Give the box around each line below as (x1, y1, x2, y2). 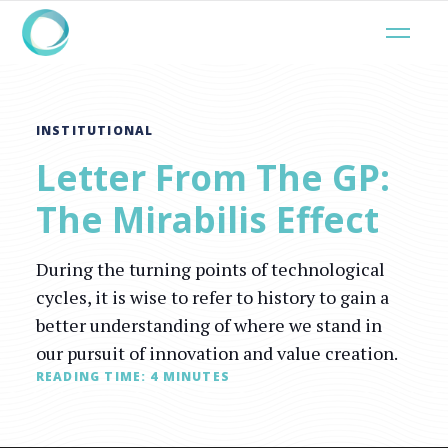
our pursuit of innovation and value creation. (35, 341, 398, 365)
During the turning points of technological (35, 257, 385, 281)
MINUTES (162, 368, 231, 385)
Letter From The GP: (35, 153, 390, 201)
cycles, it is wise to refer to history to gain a (35, 285, 389, 309)
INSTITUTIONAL (35, 122, 154, 139)
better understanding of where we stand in (35, 313, 382, 337)
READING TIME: (35, 368, 147, 385)
